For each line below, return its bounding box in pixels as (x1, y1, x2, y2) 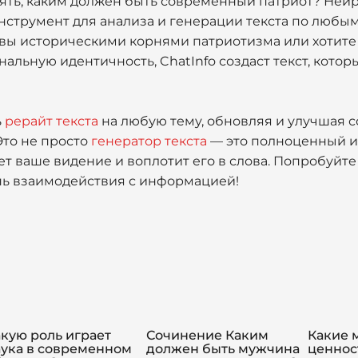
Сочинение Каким (146, 328, 268, 343)
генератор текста (91, 133, 207, 149)
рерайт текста (5, 113, 98, 129)
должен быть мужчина (146, 341, 300, 356)
